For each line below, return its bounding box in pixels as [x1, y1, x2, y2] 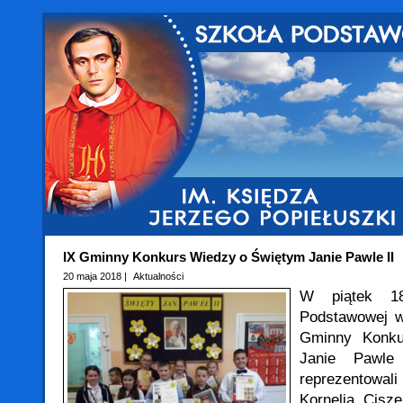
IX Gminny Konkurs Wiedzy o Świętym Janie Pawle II [63, 249, 394, 264]
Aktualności [133, 271, 184, 282]
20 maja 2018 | [63, 271, 130, 282]
